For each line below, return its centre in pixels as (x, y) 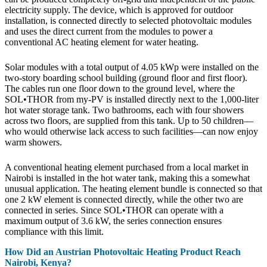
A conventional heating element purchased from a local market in (127, 167)
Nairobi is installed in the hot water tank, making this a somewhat (127, 178)
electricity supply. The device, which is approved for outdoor (119, 10)
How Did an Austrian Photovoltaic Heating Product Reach (123, 252)
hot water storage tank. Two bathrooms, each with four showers (124, 110)
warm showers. (33, 142)
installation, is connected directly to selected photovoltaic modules (128, 20)
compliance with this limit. (54, 231)
